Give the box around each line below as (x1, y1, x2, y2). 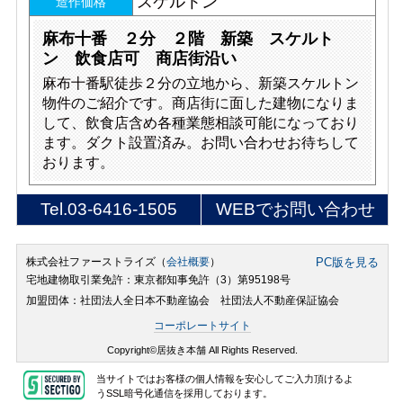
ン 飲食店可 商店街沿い (42, 49, 237, 68)
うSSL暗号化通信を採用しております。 (96, 388, 273, 399)
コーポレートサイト (154, 319, 251, 333)
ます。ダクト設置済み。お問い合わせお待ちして (42, 134, 359, 151)
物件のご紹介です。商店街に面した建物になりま (42, 94, 359, 112)
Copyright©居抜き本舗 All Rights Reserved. (107, 345, 298, 356)
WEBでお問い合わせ (215, 200, 375, 219)
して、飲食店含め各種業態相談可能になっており (42, 114, 359, 131)
